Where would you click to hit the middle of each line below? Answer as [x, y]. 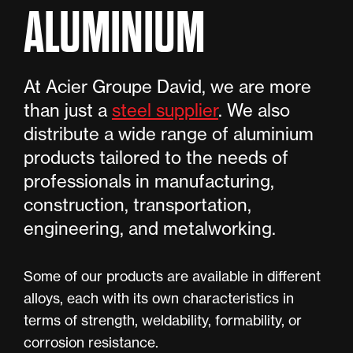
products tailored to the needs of [156, 157]
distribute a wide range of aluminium [169, 134]
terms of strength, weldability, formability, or [163, 320]
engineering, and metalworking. [150, 228]
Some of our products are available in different [172, 276]
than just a [68, 110]
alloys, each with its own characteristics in [159, 298]
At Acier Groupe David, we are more [167, 86]
